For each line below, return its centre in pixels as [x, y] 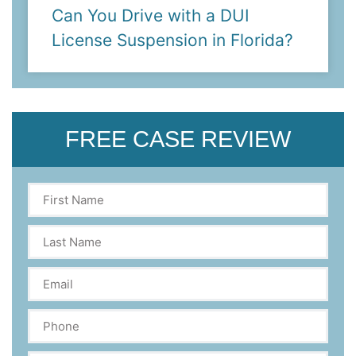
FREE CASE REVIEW [178, 139]
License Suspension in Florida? [172, 40]
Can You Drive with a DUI [151, 15]
